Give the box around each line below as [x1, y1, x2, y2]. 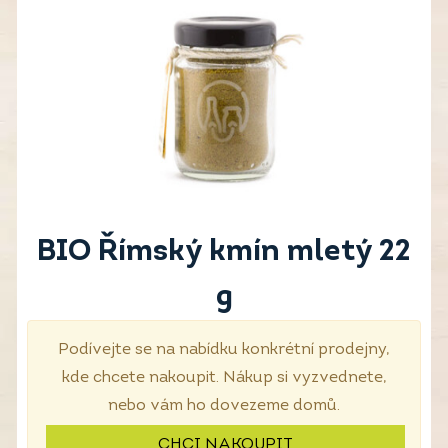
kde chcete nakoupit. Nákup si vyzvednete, [61, 370, 387, 386]
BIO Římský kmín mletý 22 [37, 237, 411, 268]
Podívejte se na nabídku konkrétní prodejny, [58, 342, 390, 358]
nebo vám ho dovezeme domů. [108, 398, 340, 414]
